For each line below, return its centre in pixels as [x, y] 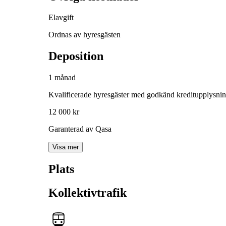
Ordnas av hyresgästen [84, 35]
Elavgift [61, 18]
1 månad [62, 78]
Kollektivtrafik [88, 193]
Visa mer [66, 147]
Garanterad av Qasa [80, 129]
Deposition [76, 56]
